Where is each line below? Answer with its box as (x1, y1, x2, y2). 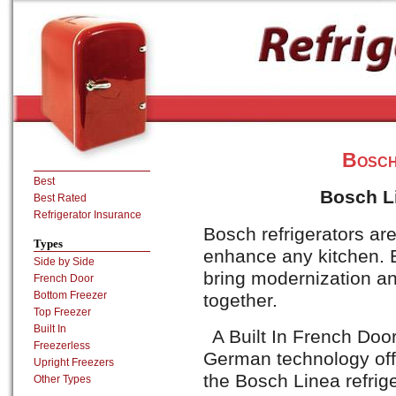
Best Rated (34, 192, 87, 204)
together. (203, 289, 278, 311)
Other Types (34, 373, 91, 385)
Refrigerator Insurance (34, 209, 141, 221)
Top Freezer (34, 306, 91, 318)
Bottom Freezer (34, 289, 107, 301)
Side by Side (34, 255, 95, 268)
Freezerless (34, 339, 90, 352)
